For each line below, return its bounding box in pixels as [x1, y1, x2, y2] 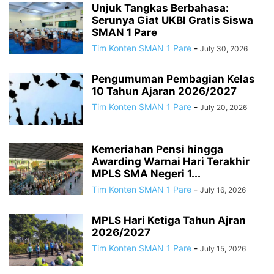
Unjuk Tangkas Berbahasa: [92, 1, 229, 14]
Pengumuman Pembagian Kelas [92, 72, 255, 85]
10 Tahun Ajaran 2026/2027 [92, 84, 237, 97]
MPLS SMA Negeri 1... [92, 167, 201, 180]
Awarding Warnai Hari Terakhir [92, 155, 250, 168]
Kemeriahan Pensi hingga [92, 143, 223, 155]
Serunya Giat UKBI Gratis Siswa [92, 13, 253, 26]
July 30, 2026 [200, 43, 248, 53]
